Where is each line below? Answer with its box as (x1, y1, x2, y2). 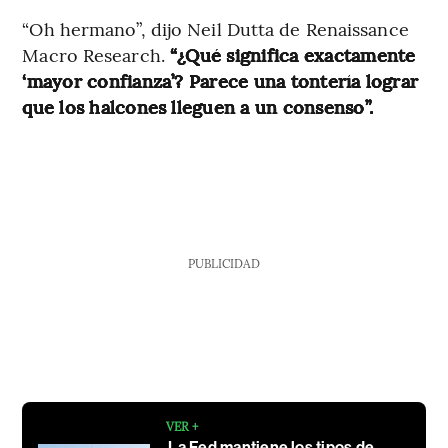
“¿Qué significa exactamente (170, 42, 416, 68)
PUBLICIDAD (187, 255, 260, 272)
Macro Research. (22, 42, 170, 68)
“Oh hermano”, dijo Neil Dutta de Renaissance (22, 16, 409, 42)
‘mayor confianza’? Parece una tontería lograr (22, 68, 419, 94)
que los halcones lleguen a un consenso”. (22, 94, 373, 120)
